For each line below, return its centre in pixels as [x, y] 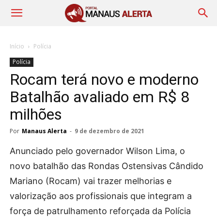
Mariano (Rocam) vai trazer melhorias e [91, 181]
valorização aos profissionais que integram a [101, 196]
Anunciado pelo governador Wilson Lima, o [97, 151]
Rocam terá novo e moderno [104, 79]
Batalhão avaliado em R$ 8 [100, 97]
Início [17, 46]
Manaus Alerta [44, 131]
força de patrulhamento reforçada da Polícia [100, 211]
